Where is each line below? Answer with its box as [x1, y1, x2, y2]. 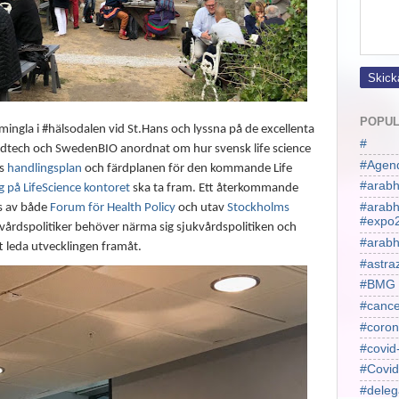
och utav [175, 200, 227, 215]
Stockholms [227, 200, 289, 215]
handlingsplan [7, 161, 82, 175]
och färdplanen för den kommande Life [82, 161, 292, 175]
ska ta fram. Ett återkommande [130, 181, 298, 195]
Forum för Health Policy [50, 200, 175, 215]
